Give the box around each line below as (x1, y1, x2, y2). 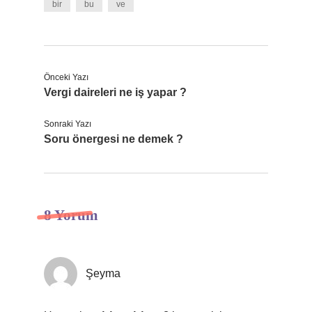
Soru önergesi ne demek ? (44, 133, 183, 145)
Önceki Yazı (44, 72, 88, 82)
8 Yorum (44, 207, 98, 224)
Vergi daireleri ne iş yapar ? (44, 86, 187, 98)
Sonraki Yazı (44, 119, 91, 129)
